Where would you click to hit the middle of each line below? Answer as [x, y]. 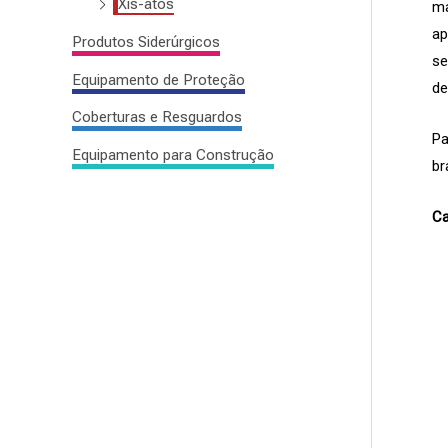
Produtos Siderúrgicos [146, 41]
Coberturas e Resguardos [157, 117]
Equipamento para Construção [173, 155]
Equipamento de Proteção [158, 79]
